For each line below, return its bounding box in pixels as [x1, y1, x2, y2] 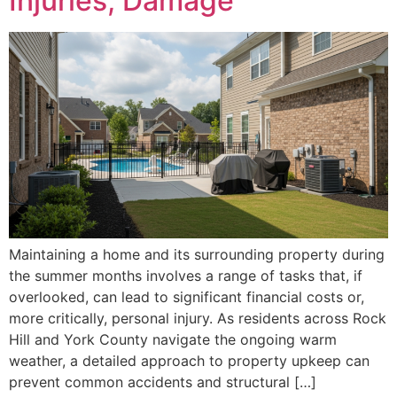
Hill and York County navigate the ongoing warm [9, 331, 337, 349]
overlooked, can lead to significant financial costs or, [9, 288, 364, 307]
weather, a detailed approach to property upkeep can [9, 352, 370, 370]
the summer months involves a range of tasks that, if [9, 267, 362, 285]
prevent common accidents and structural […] [9, 373, 316, 392]
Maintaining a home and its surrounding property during [9, 245, 385, 264]
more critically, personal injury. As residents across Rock [9, 309, 386, 328]
